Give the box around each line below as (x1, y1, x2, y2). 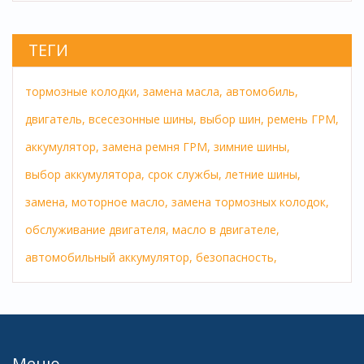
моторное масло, (71, 194, 168, 210)
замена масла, (143, 84, 223, 100)
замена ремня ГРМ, (102, 139, 210, 155)
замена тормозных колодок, (171, 194, 329, 210)
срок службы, (148, 167, 222, 183)
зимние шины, (214, 139, 290, 155)
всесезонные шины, (89, 111, 197, 128)
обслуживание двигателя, (25, 222, 169, 238)
